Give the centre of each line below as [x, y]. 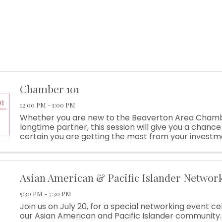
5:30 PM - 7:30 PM [45, 193]
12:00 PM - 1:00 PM [47, 105]
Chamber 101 [49, 89]
